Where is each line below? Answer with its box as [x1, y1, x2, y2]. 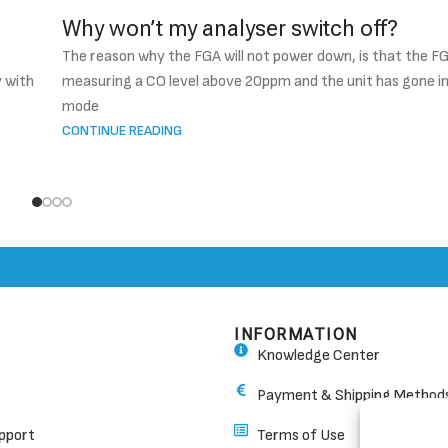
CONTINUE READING [62, 121, 183, 139]
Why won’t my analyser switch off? [62, 15, 399, 41]
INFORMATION [234, 324, 358, 344]
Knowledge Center [256, 345, 380, 365]
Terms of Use [256, 425, 345, 445]
